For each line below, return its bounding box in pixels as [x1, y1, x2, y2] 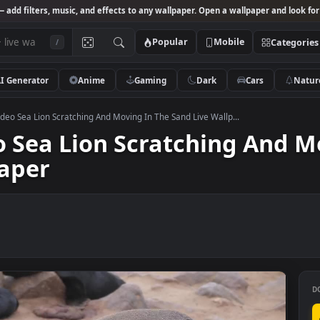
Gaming [185, 82, 221, 95]
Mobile [273, 39, 308, 54]
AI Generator [29, 82, 89, 95]
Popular [204, 39, 245, 54]
